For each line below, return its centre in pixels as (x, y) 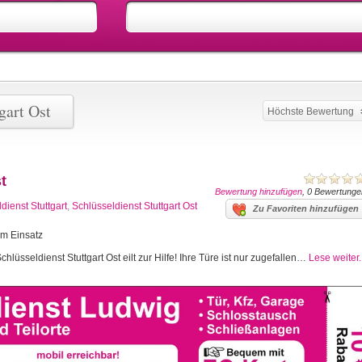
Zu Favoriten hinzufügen (306, 208)
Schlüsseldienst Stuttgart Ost (135, 206)
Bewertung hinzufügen (259, 192)
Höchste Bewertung (311, 112)
